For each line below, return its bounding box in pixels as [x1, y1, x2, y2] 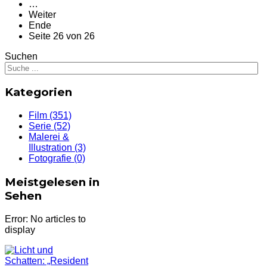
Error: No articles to [5, 213, 86, 224]
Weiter [29, 9, 56, 20]
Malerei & [29, 132, 69, 142]
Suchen [5, 51, 38, 61]
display [5, 224, 35, 235]
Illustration [29, 142, 72, 153]
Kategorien [5, 85, 72, 100]
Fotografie [29, 153, 72, 164]
